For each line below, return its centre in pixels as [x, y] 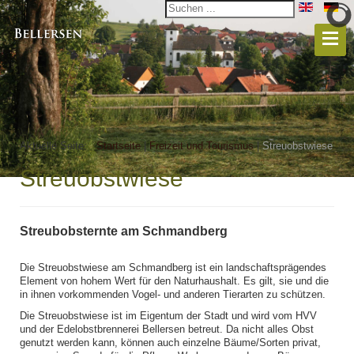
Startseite [119, 146]
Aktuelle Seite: [56, 146]
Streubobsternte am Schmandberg [124, 231]
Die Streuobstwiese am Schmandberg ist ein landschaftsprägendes [173, 268]
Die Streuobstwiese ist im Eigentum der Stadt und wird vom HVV [168, 316]
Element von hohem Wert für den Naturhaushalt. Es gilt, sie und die [174, 281]
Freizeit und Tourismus [201, 146]
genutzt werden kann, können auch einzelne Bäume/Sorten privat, [170, 343]
